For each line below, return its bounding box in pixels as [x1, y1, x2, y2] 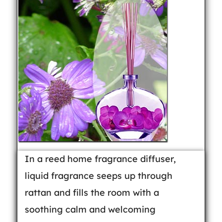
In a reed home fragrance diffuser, [24, 153, 176, 165]
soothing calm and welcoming [24, 204, 156, 215]
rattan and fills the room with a [24, 187, 159, 198]
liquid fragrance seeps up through [24, 170, 172, 181]
